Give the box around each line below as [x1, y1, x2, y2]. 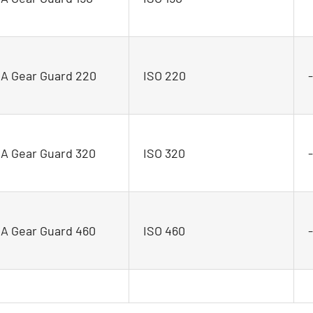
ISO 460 [143, 222, 185, 238]
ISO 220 [143, 67, 186, 83]
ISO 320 [143, 145, 185, 161]
